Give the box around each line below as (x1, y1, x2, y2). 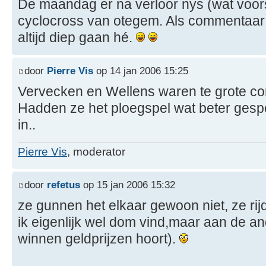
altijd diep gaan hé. (18, 30, 136, 46)
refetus (47, 178, 80, 191)
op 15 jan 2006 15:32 (80, 178, 175, 191)
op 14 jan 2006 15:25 (93, 64, 188, 77)
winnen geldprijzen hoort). (18, 230, 179, 246)
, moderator (67, 145, 125, 159)
